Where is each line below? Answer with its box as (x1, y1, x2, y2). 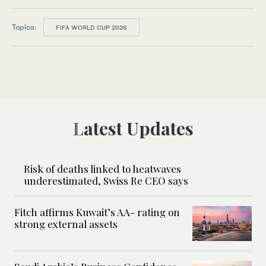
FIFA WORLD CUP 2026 (56, 23, 127, 31)
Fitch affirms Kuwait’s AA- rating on (14, 205, 180, 218)
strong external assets (14, 217, 120, 230)
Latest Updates (83, 116, 194, 140)
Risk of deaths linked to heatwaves (24, 161, 181, 175)
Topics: (12, 22, 36, 31)
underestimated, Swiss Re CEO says (24, 173, 188, 187)
